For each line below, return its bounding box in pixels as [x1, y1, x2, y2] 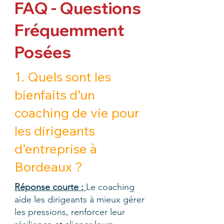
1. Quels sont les [14, 68, 111, 85]
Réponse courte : [14, 181, 86, 192]
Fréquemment [14, 20, 124, 40]
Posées [14, 42, 71, 62]
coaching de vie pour [14, 104, 139, 121]
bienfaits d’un [14, 86, 95, 103]
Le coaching [86, 181, 134, 192]
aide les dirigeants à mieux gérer [14, 194, 144, 205]
